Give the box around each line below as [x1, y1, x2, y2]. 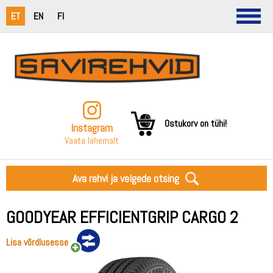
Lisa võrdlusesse [6, 236, 68, 249]
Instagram [71, 121, 113, 135]
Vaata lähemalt [65, 134, 119, 147]
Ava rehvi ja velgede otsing [72, 171, 179, 185]
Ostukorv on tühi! [165, 116, 227, 130]
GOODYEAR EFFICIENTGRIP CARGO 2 [6, 207, 238, 228]
